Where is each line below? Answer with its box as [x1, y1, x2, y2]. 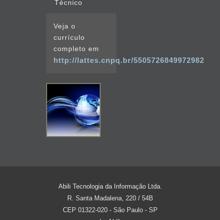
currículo [54, 33, 85, 41]
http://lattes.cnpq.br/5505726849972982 [54, 56, 204, 64]
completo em [54, 45, 99, 53]
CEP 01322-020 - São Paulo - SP [62, 206, 158, 214]
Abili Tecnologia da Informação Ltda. [58, 183, 162, 191]
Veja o [54, 22, 76, 30]
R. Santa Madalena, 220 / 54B [67, 194, 153, 202]
